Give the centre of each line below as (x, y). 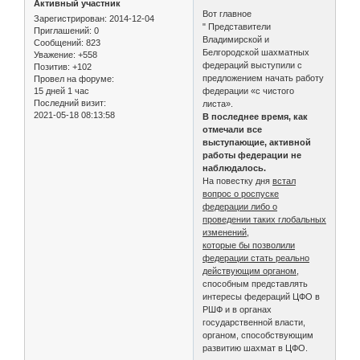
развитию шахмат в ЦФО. (256, 348)
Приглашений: (63, 31)
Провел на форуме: (74, 79)
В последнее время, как (256, 117)
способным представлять (256, 284)
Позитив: (52, 67)
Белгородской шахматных (256, 53)
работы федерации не (252, 155)
